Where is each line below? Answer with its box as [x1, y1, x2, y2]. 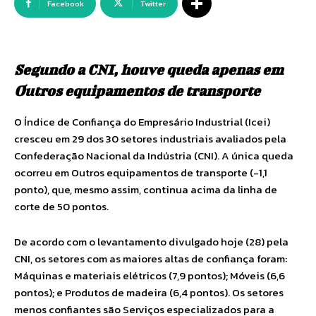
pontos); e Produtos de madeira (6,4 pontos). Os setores [14, 284, 284, 300]
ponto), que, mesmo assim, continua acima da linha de [14, 181, 277, 197]
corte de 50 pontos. [14, 198, 109, 214]
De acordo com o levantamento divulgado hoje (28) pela [14, 233, 288, 250]
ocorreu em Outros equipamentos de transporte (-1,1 [14, 164, 267, 181]
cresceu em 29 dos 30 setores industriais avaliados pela [14, 130, 286, 147]
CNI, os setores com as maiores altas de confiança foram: [14, 250, 287, 267]
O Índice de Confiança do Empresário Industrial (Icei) [14, 114, 270, 130]
